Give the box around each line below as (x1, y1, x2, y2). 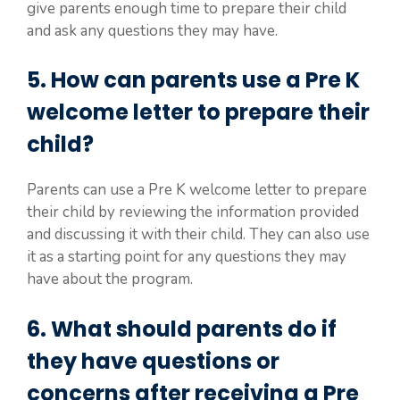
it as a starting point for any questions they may (27, 246, 346, 267)
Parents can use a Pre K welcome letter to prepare (27, 179, 367, 200)
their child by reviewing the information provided (27, 202, 359, 222)
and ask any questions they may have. (27, 20, 278, 41)
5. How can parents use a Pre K (27, 65, 360, 95)
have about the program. (27, 269, 193, 289)
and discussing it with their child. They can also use (27, 224, 370, 245)
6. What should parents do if (27, 313, 337, 344)
